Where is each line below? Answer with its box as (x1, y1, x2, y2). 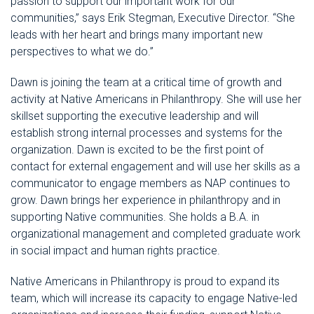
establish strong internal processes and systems (11, 126, 247, 140)
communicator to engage (11, 177, 139, 191)
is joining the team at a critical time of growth (41, 76, 261, 90)
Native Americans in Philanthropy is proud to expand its (11, 275, 280, 289)
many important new (162, 28, 263, 42)
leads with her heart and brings (11, 28, 162, 42)
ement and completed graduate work (117, 227, 301, 241)
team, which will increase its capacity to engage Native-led (11, 292, 297, 306)
